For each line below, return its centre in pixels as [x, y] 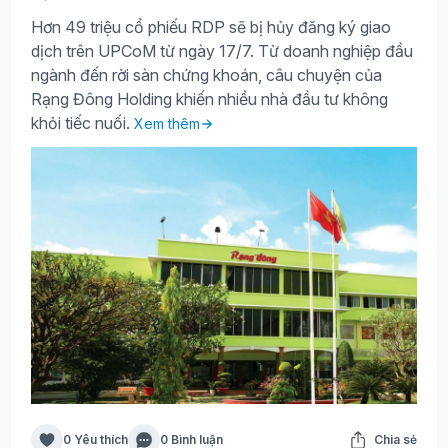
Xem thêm [167, 123]
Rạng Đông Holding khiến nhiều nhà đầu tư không [209, 98]
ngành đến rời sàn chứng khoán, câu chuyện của [206, 74]
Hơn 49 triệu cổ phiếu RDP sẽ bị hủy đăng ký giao [211, 26]
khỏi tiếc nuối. [82, 122]
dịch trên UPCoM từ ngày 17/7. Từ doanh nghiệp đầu [222, 50]
